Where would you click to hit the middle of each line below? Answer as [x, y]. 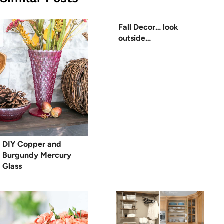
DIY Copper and [32, 144]
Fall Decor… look [148, 27]
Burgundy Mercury [37, 155]
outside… [135, 38]
